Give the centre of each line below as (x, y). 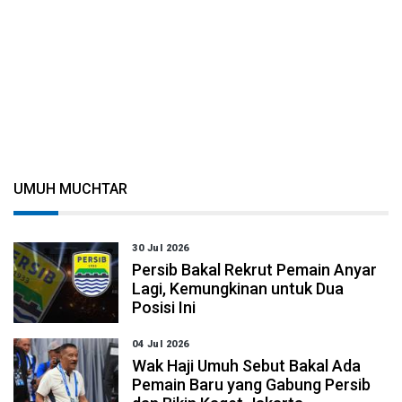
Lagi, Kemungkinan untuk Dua (238, 288)
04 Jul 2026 (161, 344)
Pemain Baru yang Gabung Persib (252, 385)
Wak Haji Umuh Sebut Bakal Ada (247, 366)
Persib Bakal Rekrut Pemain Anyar (255, 270)
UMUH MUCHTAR (70, 189)
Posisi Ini (164, 307)
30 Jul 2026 (161, 248)
